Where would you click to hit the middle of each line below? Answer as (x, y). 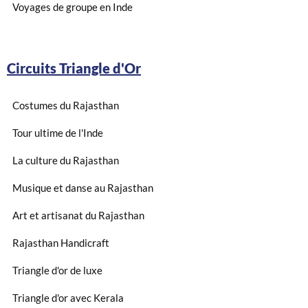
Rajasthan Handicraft (61, 242)
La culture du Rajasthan (66, 160)
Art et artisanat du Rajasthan (78, 215)
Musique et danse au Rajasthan (83, 187)
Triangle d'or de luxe (57, 270)
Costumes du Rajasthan (66, 105)
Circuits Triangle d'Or (74, 68)
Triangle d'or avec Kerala (68, 297)
